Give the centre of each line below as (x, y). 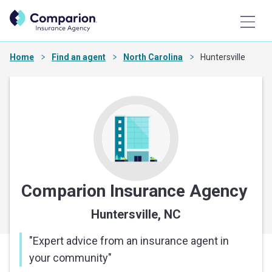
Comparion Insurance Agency (136, 191)
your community (69, 258)
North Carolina (153, 57)
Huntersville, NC (136, 215)
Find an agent (79, 57)
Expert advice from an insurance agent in (131, 241)
